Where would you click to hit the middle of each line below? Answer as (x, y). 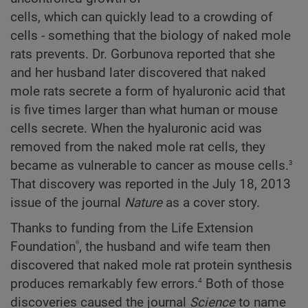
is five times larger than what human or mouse (144, 110)
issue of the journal (67, 203)
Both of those (243, 284)
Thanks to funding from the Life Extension (132, 228)
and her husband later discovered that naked (138, 73)
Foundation (43, 246)
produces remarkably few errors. (104, 284)
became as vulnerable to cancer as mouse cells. (150, 166)
